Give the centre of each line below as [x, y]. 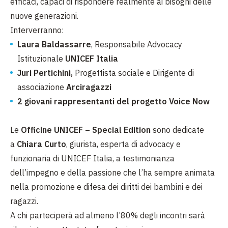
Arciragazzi [89, 87]
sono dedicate [178, 130]
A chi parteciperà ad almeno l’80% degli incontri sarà [108, 215]
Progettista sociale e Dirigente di [133, 73]
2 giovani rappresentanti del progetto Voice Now [113, 101]
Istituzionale [41, 59]
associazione [42, 87]
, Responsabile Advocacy [137, 44]
